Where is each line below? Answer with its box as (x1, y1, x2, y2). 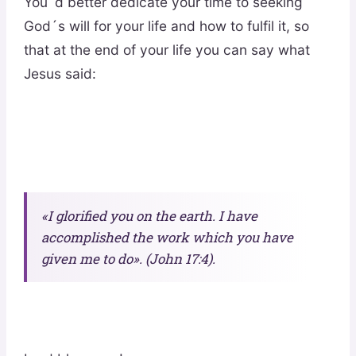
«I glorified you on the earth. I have (41, 206, 257, 225)
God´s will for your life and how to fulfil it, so (23, 17, 309, 35)
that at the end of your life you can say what (23, 41, 310, 59)
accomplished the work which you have (41, 227, 293, 246)
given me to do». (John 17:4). (41, 249, 215, 268)
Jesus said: (23, 65, 96, 83)
